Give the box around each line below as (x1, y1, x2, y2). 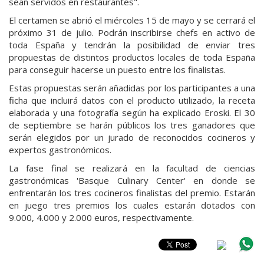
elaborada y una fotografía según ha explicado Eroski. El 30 (9, 106, 255, 118)
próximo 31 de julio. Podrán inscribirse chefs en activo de (9, 26, 255, 38)
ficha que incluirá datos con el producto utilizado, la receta (9, 94, 255, 106)
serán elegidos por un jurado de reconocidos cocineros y (9, 131, 255, 143)
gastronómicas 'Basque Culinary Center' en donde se (9, 174, 255, 186)
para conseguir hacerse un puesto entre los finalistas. (9, 63, 226, 75)
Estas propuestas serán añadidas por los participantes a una (9, 81, 255, 94)
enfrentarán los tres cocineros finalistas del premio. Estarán (9, 186, 255, 199)
